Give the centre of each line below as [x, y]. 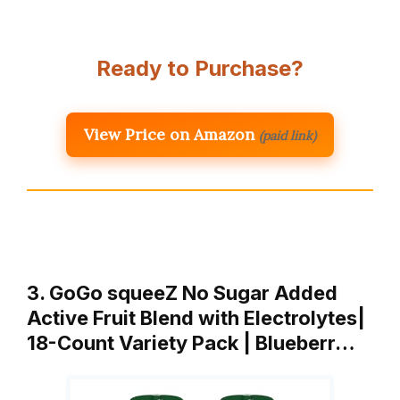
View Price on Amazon [169, 135]
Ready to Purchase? [200, 69]
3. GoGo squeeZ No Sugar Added [182, 293]
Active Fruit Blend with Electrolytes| [196, 318]
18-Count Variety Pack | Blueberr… [191, 343]
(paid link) [287, 136]
